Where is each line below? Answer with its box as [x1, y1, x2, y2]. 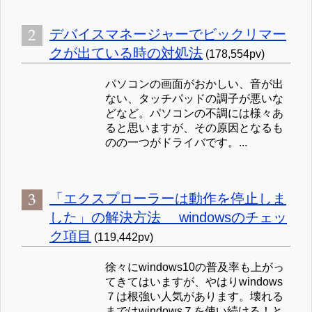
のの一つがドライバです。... [105, 136, 247, 149]
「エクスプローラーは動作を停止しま [49, 191, 286, 207]
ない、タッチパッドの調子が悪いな [105, 93, 283, 105]
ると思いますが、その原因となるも [105, 122, 283, 134]
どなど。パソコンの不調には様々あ [105, 107, 283, 120]
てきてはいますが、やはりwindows [105, 276, 283, 288]
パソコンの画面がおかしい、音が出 [105, 78, 283, 91]
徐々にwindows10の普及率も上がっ [105, 261, 284, 274]
